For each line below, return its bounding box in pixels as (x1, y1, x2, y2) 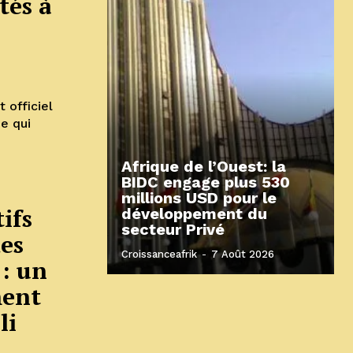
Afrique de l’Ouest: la (121, 156, 286, 176)
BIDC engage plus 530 (121, 172, 290, 191)
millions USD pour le (121, 188, 277, 207)
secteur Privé (121, 219, 225, 239)
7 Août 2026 (211, 247, 274, 260)
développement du (121, 203, 267, 223)
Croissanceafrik (121, 247, 197, 260)
